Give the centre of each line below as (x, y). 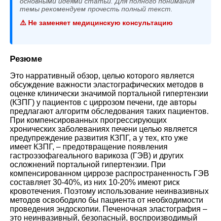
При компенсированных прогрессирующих (88, 120)
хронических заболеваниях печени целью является (104, 129)
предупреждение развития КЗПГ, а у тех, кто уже (99, 138)
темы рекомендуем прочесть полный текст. (96, 9)
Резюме (26, 59)
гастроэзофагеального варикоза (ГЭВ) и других (97, 155)
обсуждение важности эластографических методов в (107, 84)
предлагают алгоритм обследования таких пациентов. (109, 111)
